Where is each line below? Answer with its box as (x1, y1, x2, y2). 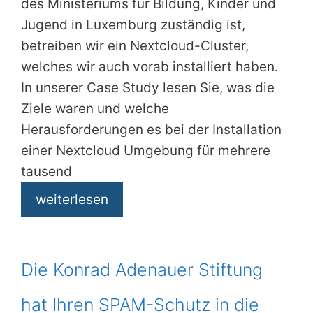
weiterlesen (36, 191, 108, 208)
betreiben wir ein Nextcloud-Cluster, (21, 38, 249, 54)
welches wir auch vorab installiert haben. (21, 59, 278, 75)
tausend (21, 163, 72, 180)
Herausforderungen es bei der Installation (21, 122, 282, 138)
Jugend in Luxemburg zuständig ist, (21, 17, 245, 34)
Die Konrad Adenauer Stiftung (21, 259, 263, 281)
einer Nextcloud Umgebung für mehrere (21, 143, 270, 159)
